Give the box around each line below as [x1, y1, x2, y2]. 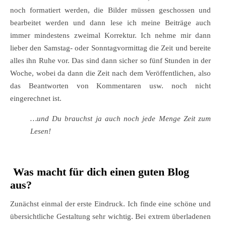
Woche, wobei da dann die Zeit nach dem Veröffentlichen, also [10, 69, 211, 78]
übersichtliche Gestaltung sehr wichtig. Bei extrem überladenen [10, 212, 211, 221]
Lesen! [30, 127, 51, 136]
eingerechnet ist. [10, 94, 62, 103]
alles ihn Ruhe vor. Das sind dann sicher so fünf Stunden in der [10, 56, 211, 65]
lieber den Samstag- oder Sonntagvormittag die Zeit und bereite [10, 44, 211, 52]
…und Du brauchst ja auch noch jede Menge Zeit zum [30, 115, 211, 123]
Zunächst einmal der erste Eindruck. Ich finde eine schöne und [10, 200, 211, 208]
